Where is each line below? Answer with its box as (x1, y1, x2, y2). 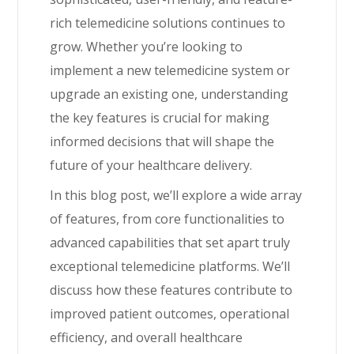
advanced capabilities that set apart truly (50, 234, 291, 251)
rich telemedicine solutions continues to (50, 14, 286, 32)
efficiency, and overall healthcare (50, 329, 243, 346)
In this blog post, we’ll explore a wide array (50, 186, 303, 204)
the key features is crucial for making (50, 109, 270, 126)
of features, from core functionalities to (50, 210, 285, 228)
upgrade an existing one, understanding (50, 85, 289, 103)
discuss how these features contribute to (50, 281, 293, 299)
